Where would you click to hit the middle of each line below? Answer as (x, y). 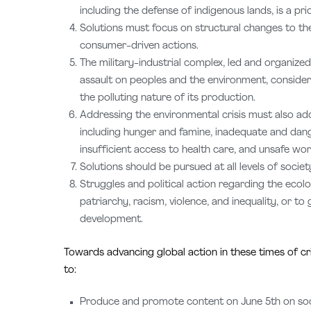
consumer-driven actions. (140, 47)
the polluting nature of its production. (168, 99)
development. (112, 220)
